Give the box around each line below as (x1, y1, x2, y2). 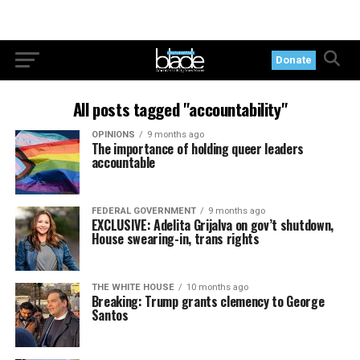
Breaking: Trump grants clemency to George (91, 292, 325, 311)
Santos (91, 305, 129, 325)
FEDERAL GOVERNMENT (91, 206, 196, 216)
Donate (276, 54, 313, 66)
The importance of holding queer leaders (91, 139, 305, 158)
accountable (91, 153, 156, 172)
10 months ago (186, 282, 248, 292)
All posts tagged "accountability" (72, 96, 288, 121)
